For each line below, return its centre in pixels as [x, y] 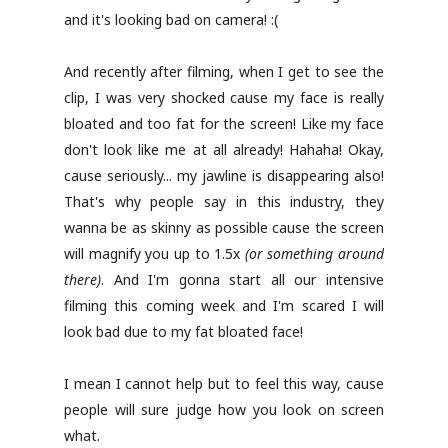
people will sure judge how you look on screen [224, 409]
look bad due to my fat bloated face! [183, 331]
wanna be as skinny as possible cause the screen [224, 227]
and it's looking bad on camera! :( [171, 19]
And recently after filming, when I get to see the [224, 71]
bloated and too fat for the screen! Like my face [224, 123]
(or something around [314, 253]
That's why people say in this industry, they [224, 201]
